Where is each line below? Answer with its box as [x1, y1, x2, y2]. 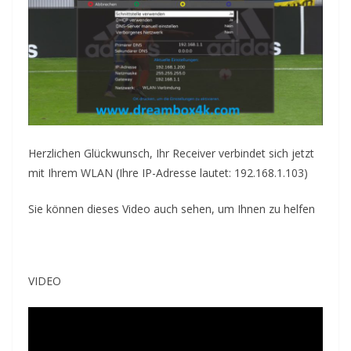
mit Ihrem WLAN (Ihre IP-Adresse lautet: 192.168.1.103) [28, 165, 308, 181]
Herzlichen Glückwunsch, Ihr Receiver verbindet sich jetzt [28, 146, 314, 161]
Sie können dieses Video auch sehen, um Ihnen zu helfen [28, 201, 315, 217]
